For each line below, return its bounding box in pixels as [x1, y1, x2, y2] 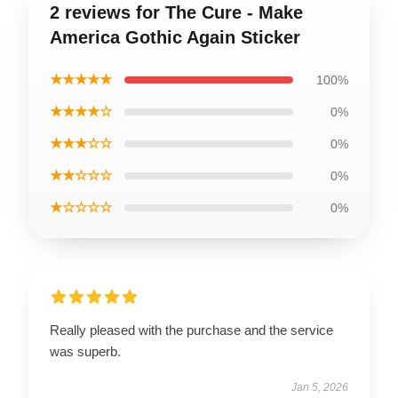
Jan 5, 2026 [291, 380, 348, 394]
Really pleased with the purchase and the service [50, 322, 333, 338]
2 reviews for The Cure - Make [50, 2, 303, 22]
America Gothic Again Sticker [50, 27, 300, 47]
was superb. [50, 343, 121, 359]
